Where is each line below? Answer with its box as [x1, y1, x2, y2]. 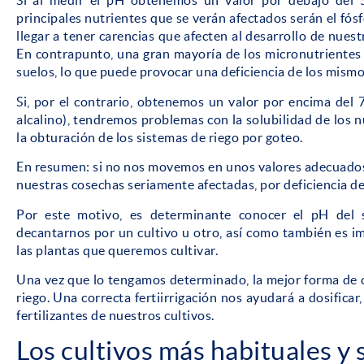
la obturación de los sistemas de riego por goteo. [16, 129, 303, 145]
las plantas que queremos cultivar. [16, 242, 218, 258]
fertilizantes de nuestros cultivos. [16, 307, 214, 323]
